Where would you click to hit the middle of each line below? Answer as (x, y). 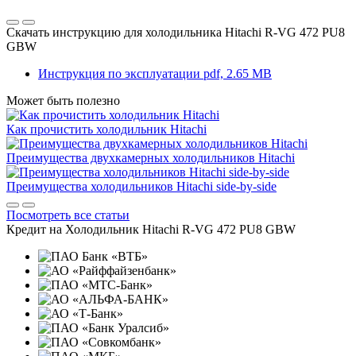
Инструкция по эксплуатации (119, 73)
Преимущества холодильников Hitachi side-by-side (141, 186)
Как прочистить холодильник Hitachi (106, 129)
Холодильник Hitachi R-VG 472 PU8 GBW (180, 229)
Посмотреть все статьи (68, 215)
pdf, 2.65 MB (238, 73)
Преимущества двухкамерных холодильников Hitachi (151, 157)
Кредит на (34, 229)
